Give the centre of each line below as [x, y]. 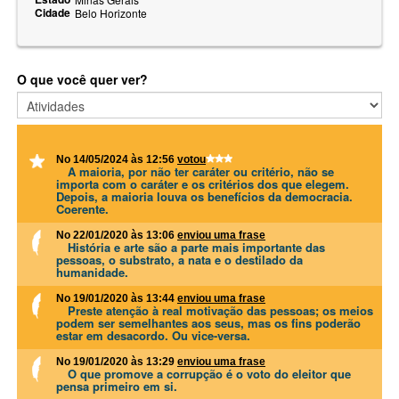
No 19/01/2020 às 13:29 [117, 361]
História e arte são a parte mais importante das [196, 247]
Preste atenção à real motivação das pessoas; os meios [220, 310]
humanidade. [92, 272]
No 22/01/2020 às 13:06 [117, 235]
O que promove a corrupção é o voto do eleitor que [209, 373]
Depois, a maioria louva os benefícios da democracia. [204, 196]
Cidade [53, 12]
